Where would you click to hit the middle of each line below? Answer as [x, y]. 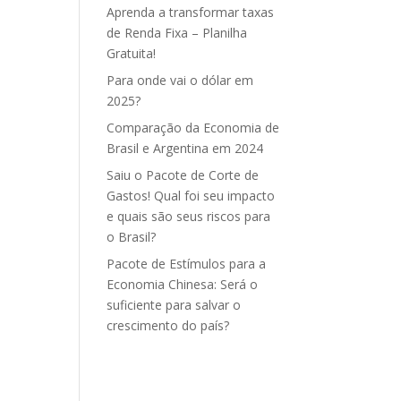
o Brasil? [132, 237]
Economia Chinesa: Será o [183, 284]
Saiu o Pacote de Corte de [183, 175]
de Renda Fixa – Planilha [177, 33]
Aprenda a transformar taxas [191, 12]
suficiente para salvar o [174, 305]
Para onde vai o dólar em [180, 80]
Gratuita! [132, 53]
